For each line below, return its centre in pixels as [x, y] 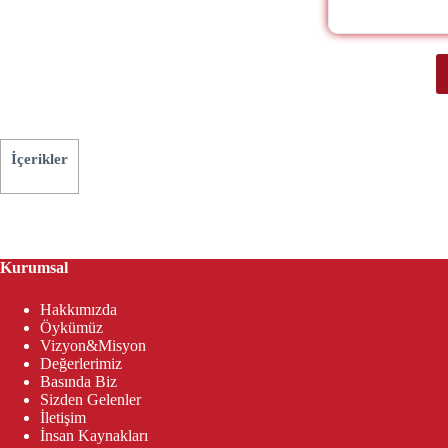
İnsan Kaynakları [94, 436]
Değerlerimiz [81, 364]
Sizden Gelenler [90, 400]
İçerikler [39, 158]
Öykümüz [71, 328]
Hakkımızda [78, 310]
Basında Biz [78, 382]
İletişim [63, 418]
